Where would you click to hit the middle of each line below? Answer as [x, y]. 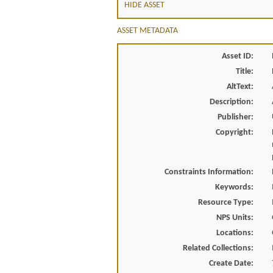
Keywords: [234, 187]
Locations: [235, 233]
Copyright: [234, 133]
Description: [231, 102]
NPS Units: [235, 218]
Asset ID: [237, 56]
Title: [244, 72]
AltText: [240, 87]
